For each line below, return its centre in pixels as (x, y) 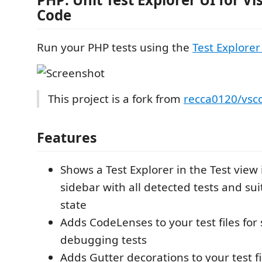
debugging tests (104, 239)
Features (67, 137)
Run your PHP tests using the (115, 47)
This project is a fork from (116, 99)
